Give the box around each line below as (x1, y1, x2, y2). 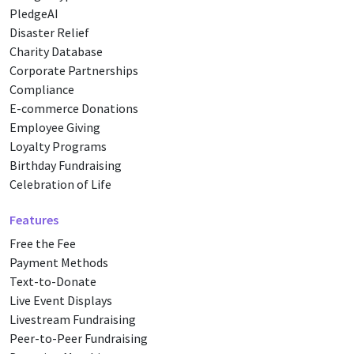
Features (9, 211, 58, 228)
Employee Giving (9, 119, 100, 135)
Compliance (9, 81, 74, 97)
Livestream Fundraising (9, 311, 136, 327)
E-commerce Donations (9, 100, 138, 116)
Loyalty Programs (9, 137, 107, 154)
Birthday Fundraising (9, 156, 122, 173)
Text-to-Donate (9, 273, 96, 289)
